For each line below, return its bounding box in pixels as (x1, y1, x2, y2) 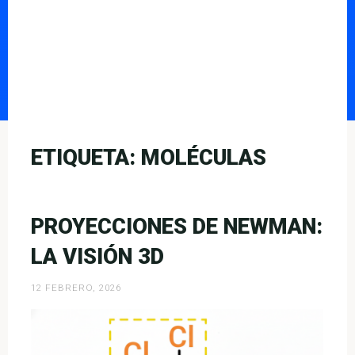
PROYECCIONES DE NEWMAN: (31, 213, 323, 239)
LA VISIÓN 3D (31, 243, 165, 269)
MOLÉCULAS (140, 144, 266, 170)
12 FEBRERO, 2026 (31, 282, 122, 294)
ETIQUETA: (30, 144, 141, 170)
